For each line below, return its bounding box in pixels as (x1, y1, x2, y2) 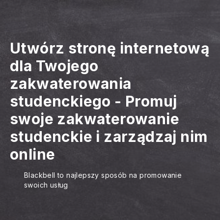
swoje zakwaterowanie (10, 110, 179, 128)
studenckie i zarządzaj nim (10, 128, 208, 145)
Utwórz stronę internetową (10, 39, 209, 57)
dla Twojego (10, 57, 99, 75)
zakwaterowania (10, 75, 132, 92)
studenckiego (10, 92, 111, 110)
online (10, 145, 55, 163)
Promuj (125, 92, 177, 110)
